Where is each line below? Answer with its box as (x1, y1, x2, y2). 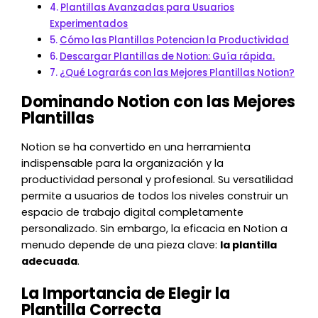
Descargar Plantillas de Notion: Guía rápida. (60, 49, 275, 63)
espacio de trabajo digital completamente (21, 205, 244, 220)
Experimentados (50, 16, 128, 31)
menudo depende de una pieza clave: (21, 238, 221, 253)
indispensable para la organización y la (21, 156, 224, 171)
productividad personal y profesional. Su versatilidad (21, 172, 294, 187)
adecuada (21, 254, 78, 269)
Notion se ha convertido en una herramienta (21, 140, 251, 155)
